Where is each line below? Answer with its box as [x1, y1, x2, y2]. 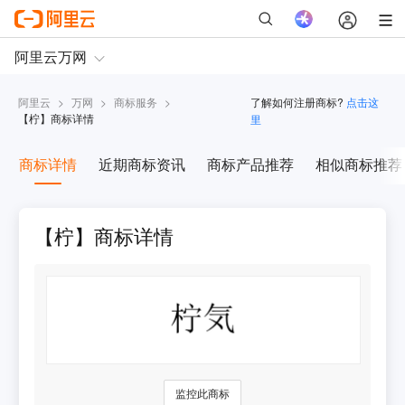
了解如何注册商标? [250, 94, 344, 110]
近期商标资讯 [98, 154, 185, 175]
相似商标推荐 [315, 154, 402, 175]
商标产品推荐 [206, 154, 294, 175]
